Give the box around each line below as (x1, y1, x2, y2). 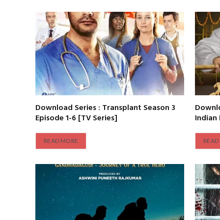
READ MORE (44, 137, 79, 145)
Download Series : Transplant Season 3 (35, 102, 175, 115)
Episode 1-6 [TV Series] (35, 112, 117, 125)
